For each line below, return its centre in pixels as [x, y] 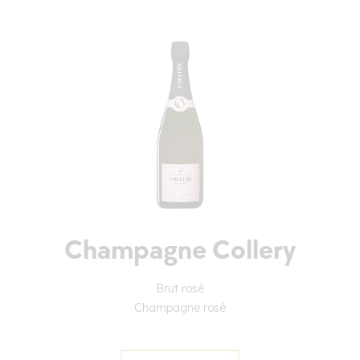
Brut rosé [180, 289]
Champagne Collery [180, 251]
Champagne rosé [180, 308]
